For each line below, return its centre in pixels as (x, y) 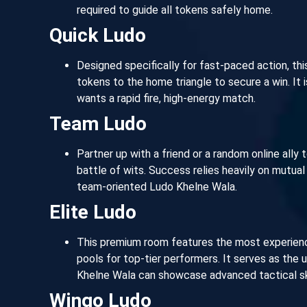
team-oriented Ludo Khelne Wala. (157, 186)
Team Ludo (98, 123)
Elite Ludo (93, 212)
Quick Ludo (98, 35)
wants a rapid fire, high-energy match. (166, 98)
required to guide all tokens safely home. (175, 10)
